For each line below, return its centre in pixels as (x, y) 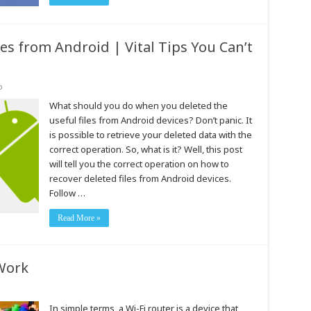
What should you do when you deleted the (138, 106)
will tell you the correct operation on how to (139, 164)
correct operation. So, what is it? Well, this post (145, 149)
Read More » (79, 218)
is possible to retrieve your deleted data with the (150, 135)
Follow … (67, 193)
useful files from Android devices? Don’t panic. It (150, 120)
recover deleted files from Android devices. (140, 178)
